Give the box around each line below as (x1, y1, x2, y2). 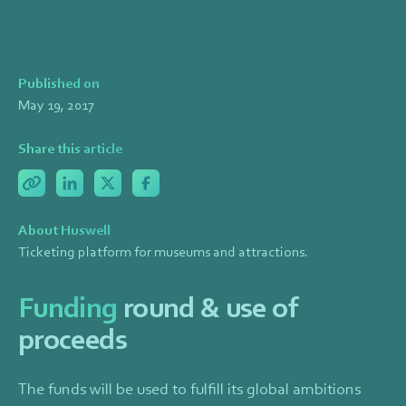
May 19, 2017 (18, 95, 94, 114)
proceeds (18, 321, 127, 357)
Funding (18, 289, 118, 325)
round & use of (117, 289, 297, 325)
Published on (18, 73, 100, 92)
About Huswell (18, 220, 111, 239)
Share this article (18, 139, 122, 158)
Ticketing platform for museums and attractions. (18, 242, 308, 261)
